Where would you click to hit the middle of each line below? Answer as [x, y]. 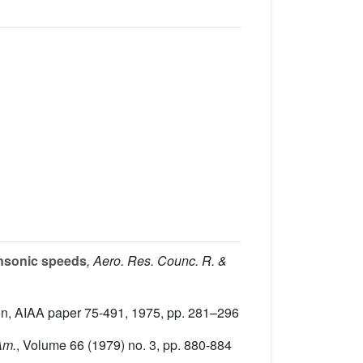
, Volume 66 [50, 345]
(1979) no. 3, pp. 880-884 [158, 345]
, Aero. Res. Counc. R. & [157, 261]
